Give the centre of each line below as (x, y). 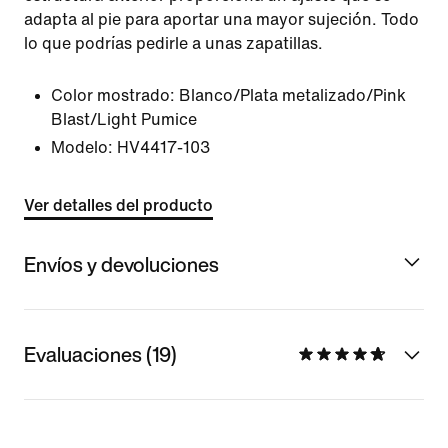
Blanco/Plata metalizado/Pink (292, 95)
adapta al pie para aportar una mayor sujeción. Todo (221, 19)
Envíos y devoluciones (121, 264)
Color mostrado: (113, 95)
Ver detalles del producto (118, 205)
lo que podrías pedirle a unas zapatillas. (173, 43)
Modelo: (82, 147)
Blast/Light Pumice (124, 119)
